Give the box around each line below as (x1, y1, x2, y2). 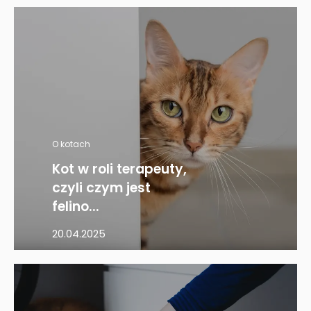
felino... (52, 197, 99, 216)
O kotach (52, 138, 90, 150)
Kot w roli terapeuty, (52, 160, 187, 178)
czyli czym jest (52, 178, 151, 197)
